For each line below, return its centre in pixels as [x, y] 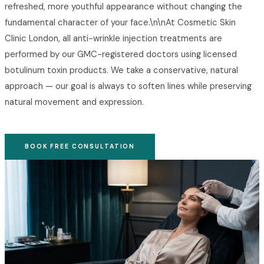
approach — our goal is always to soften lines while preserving [128, 86]
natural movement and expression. [74, 102]
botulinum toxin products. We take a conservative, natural [121, 70]
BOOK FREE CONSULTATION [80, 147]
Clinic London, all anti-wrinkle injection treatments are [113, 38]
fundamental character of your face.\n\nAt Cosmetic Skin [120, 22]
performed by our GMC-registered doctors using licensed [121, 54]
